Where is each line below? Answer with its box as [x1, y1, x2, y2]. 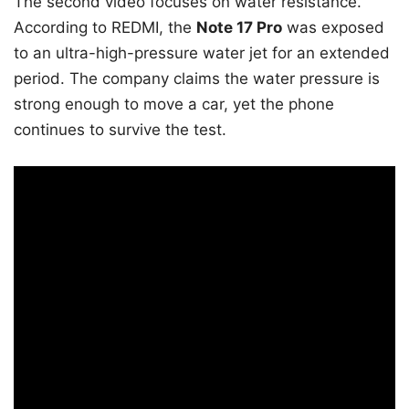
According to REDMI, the [14, 18, 196, 37]
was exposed [282, 18, 384, 37]
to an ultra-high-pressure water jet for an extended [14, 44, 390, 63]
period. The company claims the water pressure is [14, 69, 380, 89]
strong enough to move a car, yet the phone [14, 95, 334, 114]
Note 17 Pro [196, 18, 282, 37]
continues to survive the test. [14, 121, 226, 140]
